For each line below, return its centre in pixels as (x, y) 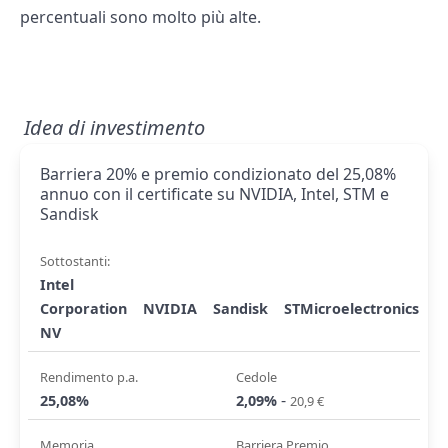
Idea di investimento (114, 128)
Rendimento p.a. (89, 377)
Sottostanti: (75, 261)
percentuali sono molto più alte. (140, 17)
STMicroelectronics (351, 309)
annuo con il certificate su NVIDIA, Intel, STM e (214, 194)
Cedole (256, 377)
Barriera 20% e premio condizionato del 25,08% (218, 174)
